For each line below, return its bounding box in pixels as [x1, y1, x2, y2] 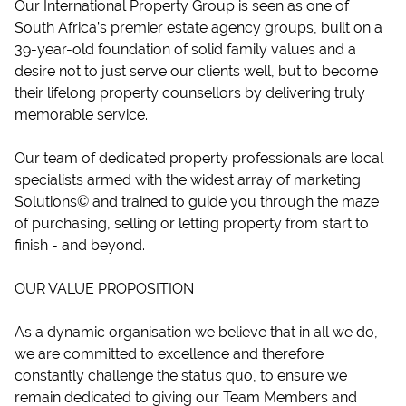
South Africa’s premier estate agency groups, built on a [14, 19, 382, 36]
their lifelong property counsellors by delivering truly [14, 84, 365, 101]
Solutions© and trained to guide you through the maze [14, 193, 379, 210]
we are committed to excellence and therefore [14, 345, 324, 362]
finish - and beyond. [14, 237, 145, 254]
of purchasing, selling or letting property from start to [14, 215, 369, 232]
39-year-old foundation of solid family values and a [14, 41, 356, 58]
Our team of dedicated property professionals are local [14, 150, 383, 167]
